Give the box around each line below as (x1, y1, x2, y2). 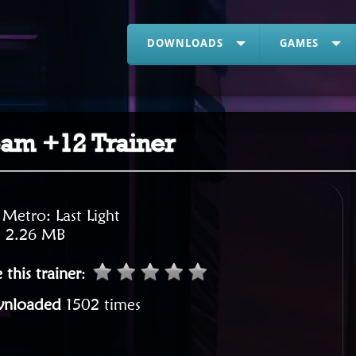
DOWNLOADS (147, 36, 223, 50)
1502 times (66, 295, 141, 314)
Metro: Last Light (2, 206, 121, 225)
